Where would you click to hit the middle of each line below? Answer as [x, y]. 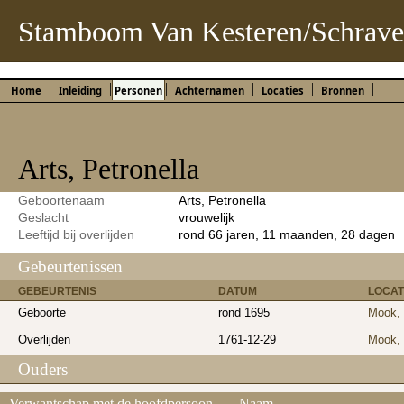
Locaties [283, 91]
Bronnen [343, 91]
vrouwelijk [207, 217]
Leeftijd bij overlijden [76, 234]
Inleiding [80, 91]
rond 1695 [244, 313]
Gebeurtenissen [70, 267]
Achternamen [210, 91]
